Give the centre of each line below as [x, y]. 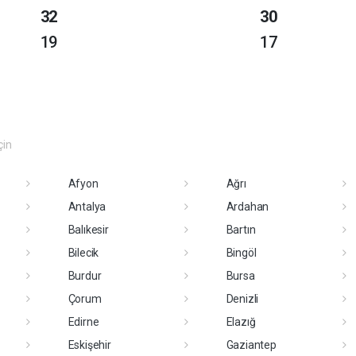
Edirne [83, 321]
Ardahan [248, 206]
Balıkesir [88, 229]
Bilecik [83, 252]
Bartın [241, 229]
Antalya [87, 206]
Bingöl [241, 252]
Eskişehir [89, 344]
